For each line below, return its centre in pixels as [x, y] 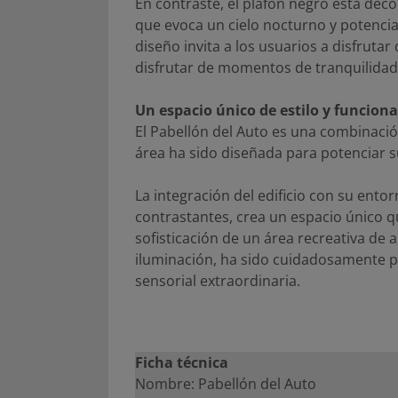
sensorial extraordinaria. [218, 280]
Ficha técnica [182, 362]
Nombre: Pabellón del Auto [226, 383]
